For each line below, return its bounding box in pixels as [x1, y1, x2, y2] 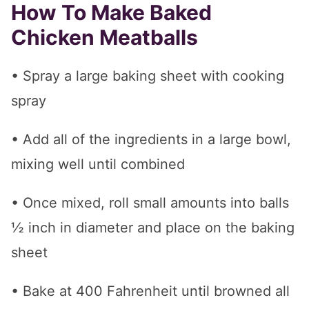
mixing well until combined [11, 156, 185, 173]
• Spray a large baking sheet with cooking [11, 68, 284, 85]
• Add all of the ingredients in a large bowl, [11, 131, 291, 148]
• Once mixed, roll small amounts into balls [11, 195, 289, 212]
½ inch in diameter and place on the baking [11, 219, 295, 237]
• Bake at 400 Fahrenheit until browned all [11, 283, 290, 300]
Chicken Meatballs [11, 25, 198, 50]
